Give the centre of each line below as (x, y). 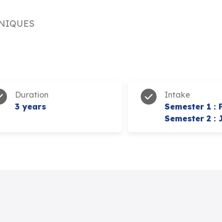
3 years (30, 106)
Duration (32, 94)
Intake (177, 94)
